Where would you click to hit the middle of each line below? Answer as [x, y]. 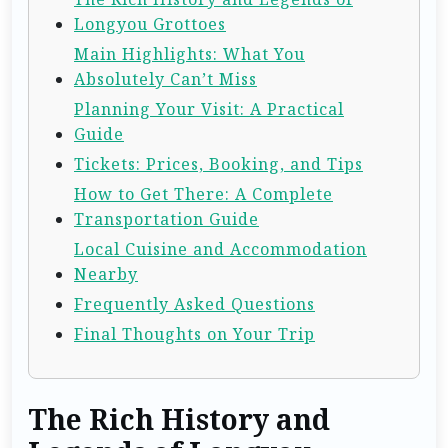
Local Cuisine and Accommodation [220, 248]
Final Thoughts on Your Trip [194, 333]
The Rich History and [179, 419]
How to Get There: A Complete [203, 193]
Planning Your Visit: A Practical [209, 108]
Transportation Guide [166, 218]
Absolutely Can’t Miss [165, 78]
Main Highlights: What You [189, 53]
